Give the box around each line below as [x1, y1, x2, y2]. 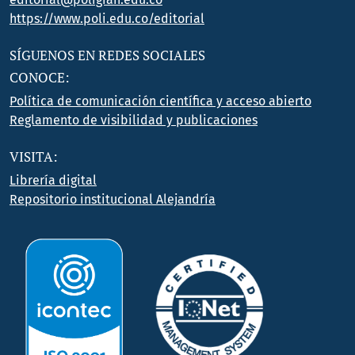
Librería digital [10, 172, 97, 188]
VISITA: [10, 147, 58, 166]
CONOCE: [10, 68, 70, 86]
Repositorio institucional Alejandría [10, 191, 216, 207]
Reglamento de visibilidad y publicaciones [10, 112, 258, 128]
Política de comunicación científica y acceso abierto [10, 93, 311, 109]
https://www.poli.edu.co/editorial [10, 10, 204, 26]
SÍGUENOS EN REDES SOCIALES [10, 46, 205, 64]
